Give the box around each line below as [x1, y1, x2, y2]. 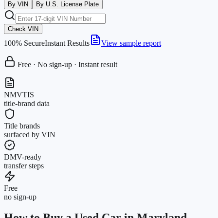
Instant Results [45, 38, 90, 47]
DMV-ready [4, 152, 41, 161]
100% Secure [4, 38, 45, 47]
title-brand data [4, 99, 50, 108]
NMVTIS [4, 90, 34, 99]
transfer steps [4, 161, 44, 170]
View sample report [101, 38, 161, 47]
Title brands [4, 121, 40, 130]
